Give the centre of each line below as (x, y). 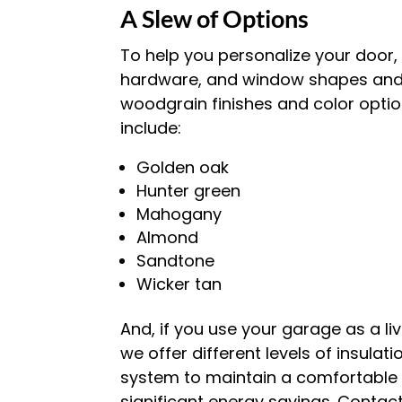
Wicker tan (179, 284)
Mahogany (179, 214)
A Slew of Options (215, 18)
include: (151, 128)
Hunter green (189, 191)
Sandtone (176, 261)
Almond (168, 237)
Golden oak (183, 167)
